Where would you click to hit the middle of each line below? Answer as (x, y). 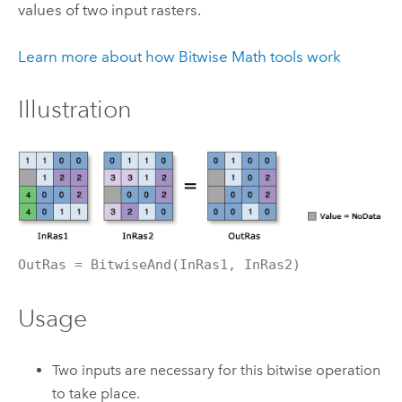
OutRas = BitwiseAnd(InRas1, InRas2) (159, 265)
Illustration (74, 109)
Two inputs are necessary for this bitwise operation (217, 371)
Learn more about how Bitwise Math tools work (179, 56)
